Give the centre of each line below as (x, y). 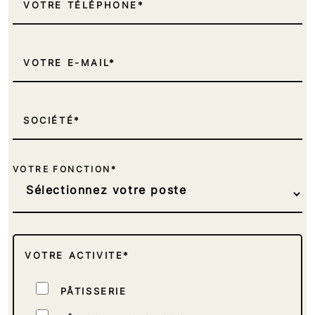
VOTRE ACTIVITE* (77, 255)
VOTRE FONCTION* (65, 169)
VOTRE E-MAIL (66, 62)
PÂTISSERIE (94, 291)
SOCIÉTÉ (49, 120)
